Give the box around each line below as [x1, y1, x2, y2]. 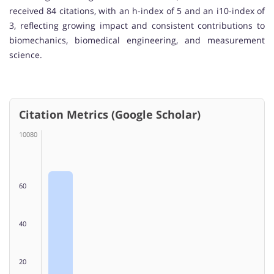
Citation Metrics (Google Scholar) [19, 106, 201, 122]
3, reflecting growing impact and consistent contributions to [9, 19, 265, 31]
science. [9, 48, 42, 61]
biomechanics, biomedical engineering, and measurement [9, 34, 265, 46]
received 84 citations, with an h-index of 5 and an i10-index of [9, 4, 265, 17]
